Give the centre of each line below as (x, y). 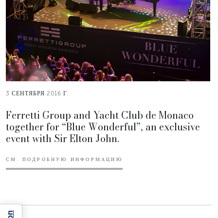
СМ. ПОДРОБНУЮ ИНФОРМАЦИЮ (64, 159)
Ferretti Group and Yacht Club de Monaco (100, 115)
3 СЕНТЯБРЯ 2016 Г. (37, 93)
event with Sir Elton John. (63, 138)
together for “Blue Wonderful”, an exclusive (103, 127)
